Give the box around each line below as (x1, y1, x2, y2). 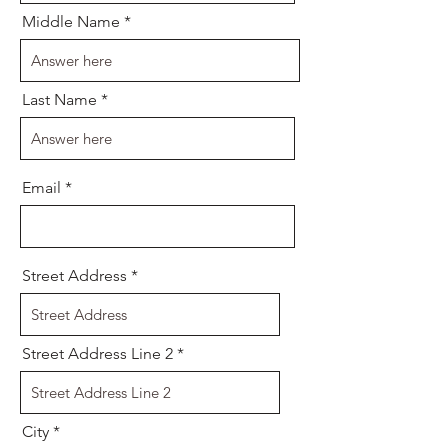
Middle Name (22, 12, 120, 31)
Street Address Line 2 (22, 344, 173, 363)
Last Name (22, 90, 97, 109)
